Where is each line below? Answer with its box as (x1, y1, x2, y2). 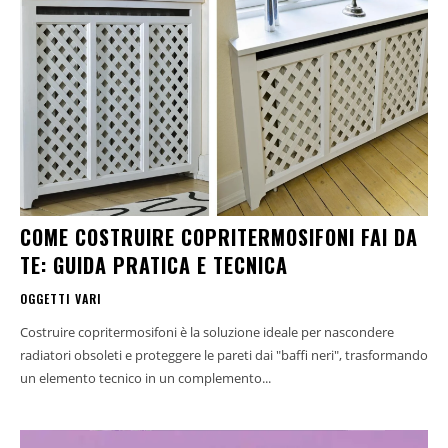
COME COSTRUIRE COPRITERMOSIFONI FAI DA (20, 221, 418, 252)
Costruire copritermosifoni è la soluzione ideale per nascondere (20, 322, 394, 341)
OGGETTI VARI (20, 289, 102, 307)
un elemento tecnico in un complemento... (20, 368, 271, 387)
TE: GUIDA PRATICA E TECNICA (20, 249, 288, 280)
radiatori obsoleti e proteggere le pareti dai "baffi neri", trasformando (20, 345, 428, 364)
